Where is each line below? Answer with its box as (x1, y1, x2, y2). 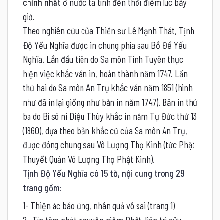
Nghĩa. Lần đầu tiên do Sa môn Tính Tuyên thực (23, 54, 183, 65)
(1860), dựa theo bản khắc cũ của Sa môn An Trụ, (23, 125, 187, 136)
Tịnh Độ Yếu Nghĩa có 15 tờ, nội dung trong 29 (23, 167, 185, 179)
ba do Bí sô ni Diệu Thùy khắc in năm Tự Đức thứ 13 (23, 110, 197, 122)
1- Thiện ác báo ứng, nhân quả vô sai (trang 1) (23, 200, 175, 211)
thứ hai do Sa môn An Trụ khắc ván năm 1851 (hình (23, 82, 192, 93)
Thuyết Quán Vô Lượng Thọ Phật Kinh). (23, 153, 155, 165)
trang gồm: (23, 182, 62, 193)
